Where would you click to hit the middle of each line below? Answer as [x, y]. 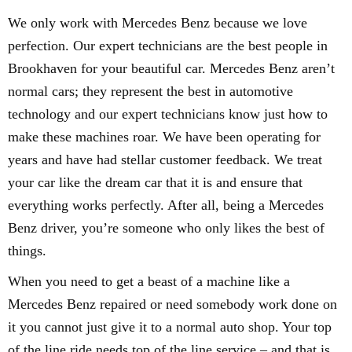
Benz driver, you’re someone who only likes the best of [166, 228]
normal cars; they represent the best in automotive [150, 91]
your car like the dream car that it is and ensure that [155, 182]
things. [27, 251]
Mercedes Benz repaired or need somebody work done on [172, 304]
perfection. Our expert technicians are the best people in [168, 46]
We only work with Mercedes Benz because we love [158, 23]
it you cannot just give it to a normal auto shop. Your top [170, 327]
